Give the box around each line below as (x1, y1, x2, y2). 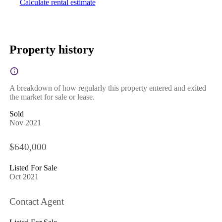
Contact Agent (9, 196, 64, 207)
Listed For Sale (9, 164, 57, 172)
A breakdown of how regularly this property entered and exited (9, 83, 206, 92)
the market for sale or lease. (9, 92, 95, 101)
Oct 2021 (9, 172, 39, 181)
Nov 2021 (9, 118, 41, 127)
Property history (9, 43, 94, 56)
